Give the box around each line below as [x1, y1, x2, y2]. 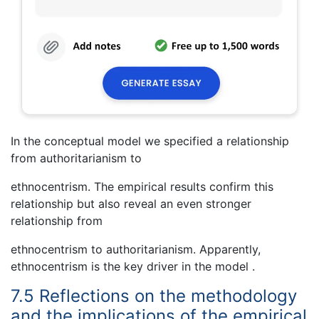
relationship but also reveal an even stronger [11, 196, 251, 211]
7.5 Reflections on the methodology [11, 285, 297, 306]
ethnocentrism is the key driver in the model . [11, 258, 255, 273]
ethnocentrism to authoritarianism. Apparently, [11, 241, 261, 256]
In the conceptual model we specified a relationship [11, 133, 289, 148]
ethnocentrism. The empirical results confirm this [11, 179, 273, 194]
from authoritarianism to [11, 150, 142, 165]
